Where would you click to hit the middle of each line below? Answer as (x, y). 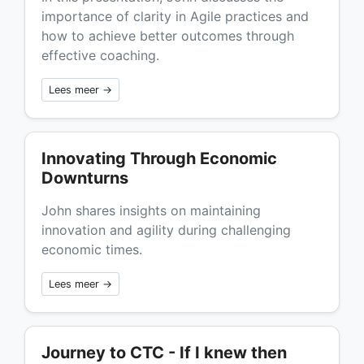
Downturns (85, 178)
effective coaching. (100, 56)
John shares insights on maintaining (151, 211)
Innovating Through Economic (159, 159)
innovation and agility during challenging (166, 230)
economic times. (92, 250)
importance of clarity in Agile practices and (175, 17)
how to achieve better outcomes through (168, 36)
